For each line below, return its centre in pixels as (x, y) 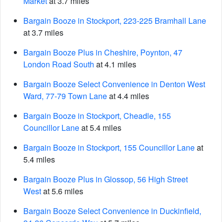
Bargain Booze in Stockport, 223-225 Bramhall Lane (115, 21)
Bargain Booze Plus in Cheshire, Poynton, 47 (103, 52)
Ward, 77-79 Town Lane (65, 96)
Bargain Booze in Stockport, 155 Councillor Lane (109, 147)
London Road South (59, 64)
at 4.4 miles (128, 96)
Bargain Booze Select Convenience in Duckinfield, (112, 211)
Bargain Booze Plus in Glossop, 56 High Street (106, 179)
